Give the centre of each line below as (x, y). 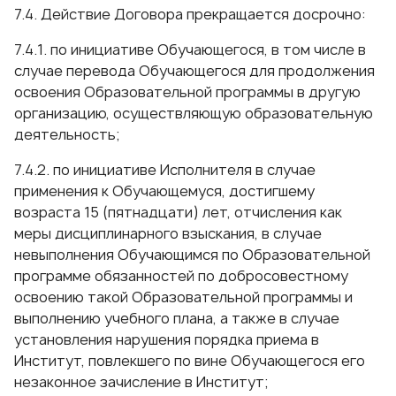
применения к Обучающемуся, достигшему (164, 191)
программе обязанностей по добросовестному (181, 276)
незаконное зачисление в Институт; (141, 382)
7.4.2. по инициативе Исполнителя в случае (165, 170)
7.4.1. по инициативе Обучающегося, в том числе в (190, 49)
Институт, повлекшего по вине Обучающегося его (190, 361)
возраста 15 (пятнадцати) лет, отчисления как (178, 212)
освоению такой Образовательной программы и (183, 297)
